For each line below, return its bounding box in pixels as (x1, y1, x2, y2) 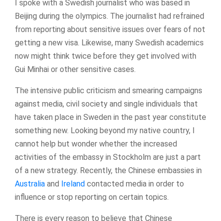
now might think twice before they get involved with (15, 51, 196, 61)
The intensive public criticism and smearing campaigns (15, 85, 202, 95)
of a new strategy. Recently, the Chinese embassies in (15, 165, 202, 175)
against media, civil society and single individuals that (15, 99, 198, 109)
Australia (15, 179, 45, 188)
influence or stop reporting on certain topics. (15, 192, 169, 202)
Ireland (61, 179, 85, 188)
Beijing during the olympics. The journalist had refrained (15, 11, 204, 21)
